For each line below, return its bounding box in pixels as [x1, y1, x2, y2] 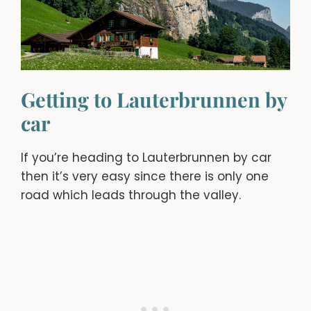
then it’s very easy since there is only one [21, 168, 269, 185]
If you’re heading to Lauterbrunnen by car [21, 149, 271, 167]
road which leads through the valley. [21, 187, 241, 204]
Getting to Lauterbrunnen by [21, 86, 287, 113]
